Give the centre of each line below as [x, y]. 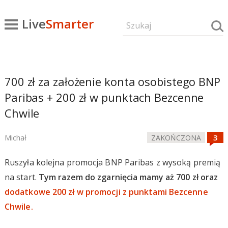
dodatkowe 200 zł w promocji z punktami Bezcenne [106, 192]
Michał [15, 137]
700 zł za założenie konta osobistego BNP [112, 81]
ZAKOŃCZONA [176, 138]
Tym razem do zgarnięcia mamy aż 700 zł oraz [128, 177]
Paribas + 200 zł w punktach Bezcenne [104, 97]
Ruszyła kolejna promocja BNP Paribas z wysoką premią [112, 162]
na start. [21, 177]
